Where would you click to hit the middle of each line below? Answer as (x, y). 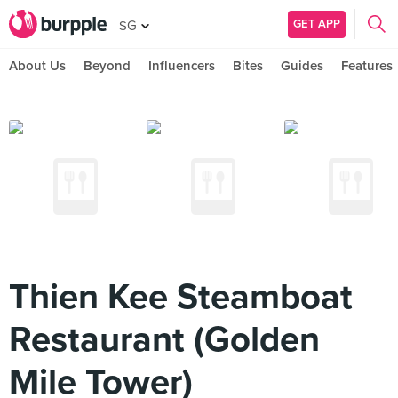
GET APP (317, 24)
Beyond (107, 66)
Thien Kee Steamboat (181, 297)
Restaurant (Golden (164, 339)
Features (367, 66)
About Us (37, 66)
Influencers (182, 66)
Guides (302, 66)
